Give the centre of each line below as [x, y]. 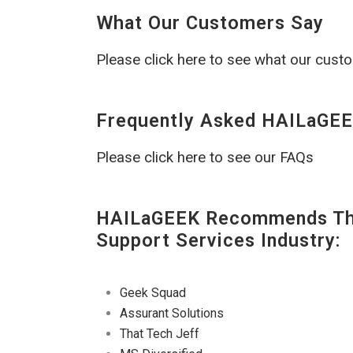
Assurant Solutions [172, 314]
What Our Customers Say [210, 23]
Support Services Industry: [219, 241]
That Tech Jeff [160, 334]
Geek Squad [153, 293]
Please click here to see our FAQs [205, 158]
